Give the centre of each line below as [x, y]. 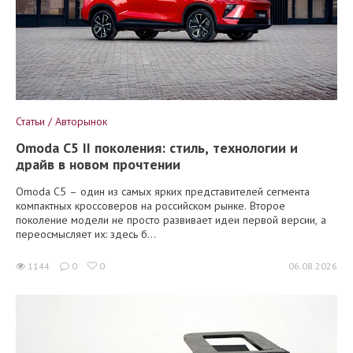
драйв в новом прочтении [98, 164]
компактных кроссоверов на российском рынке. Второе [150, 205]
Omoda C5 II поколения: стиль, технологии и [157, 147]
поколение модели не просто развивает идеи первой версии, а [171, 219]
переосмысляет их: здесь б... [86, 234]
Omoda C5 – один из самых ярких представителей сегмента [163, 191]
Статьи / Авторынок [61, 121]
